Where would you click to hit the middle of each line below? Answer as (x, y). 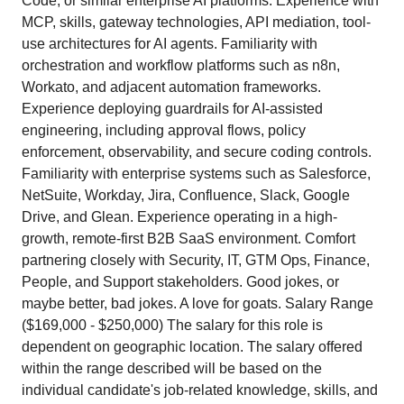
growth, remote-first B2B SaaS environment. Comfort (188, 239)
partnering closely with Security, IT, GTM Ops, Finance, (196, 260)
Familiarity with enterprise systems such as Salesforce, (196, 174)
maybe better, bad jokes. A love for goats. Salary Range (197, 303)
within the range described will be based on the (172, 368)
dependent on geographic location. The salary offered (192, 347)
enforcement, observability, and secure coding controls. (197, 152)
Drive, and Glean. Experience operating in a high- (179, 217)
